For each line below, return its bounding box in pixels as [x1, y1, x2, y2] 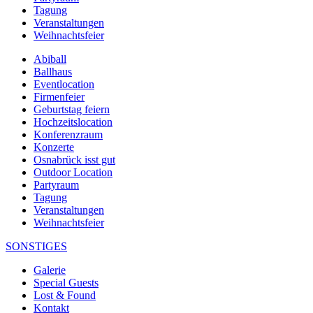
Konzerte [34, 140, 74, 153]
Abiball [34, 52, 66, 65]
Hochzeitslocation [34, 115, 112, 128]
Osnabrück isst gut [34, 153, 115, 166]
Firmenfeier [34, 90, 85, 103]
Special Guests [34, 276, 99, 289]
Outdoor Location [34, 166, 112, 178]
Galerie [34, 263, 66, 276]
